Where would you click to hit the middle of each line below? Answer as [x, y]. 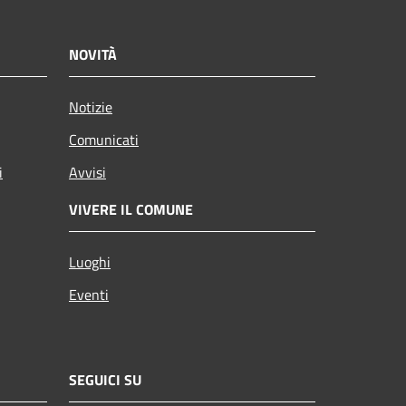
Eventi [89, 294]
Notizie [91, 106]
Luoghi [90, 261]
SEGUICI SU [105, 379]
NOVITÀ [93, 54]
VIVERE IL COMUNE [131, 209]
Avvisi [87, 172]
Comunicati [104, 139]
